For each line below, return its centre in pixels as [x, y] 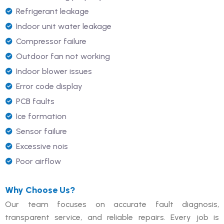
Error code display [49, 86]
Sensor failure [41, 131]
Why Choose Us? [40, 190]
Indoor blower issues [54, 71]
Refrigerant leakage [52, 11]
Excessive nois [42, 146]
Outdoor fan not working [63, 56]
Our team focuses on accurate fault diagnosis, [112, 204]
